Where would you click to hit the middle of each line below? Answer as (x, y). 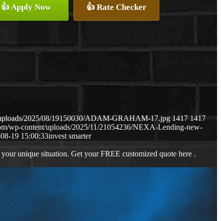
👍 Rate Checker (116, 7)
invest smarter (70, 136)
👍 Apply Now (26, 7)
